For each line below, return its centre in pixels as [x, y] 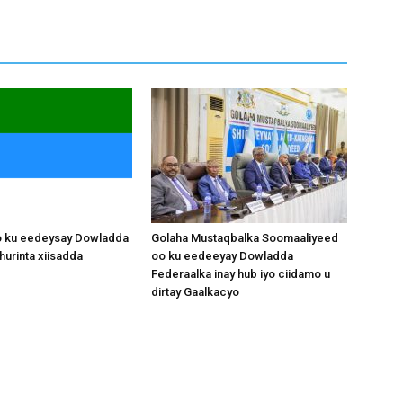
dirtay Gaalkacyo [195, 292]
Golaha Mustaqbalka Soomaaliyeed [245, 238]
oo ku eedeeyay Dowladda [222, 256]
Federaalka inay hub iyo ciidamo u [241, 274]
